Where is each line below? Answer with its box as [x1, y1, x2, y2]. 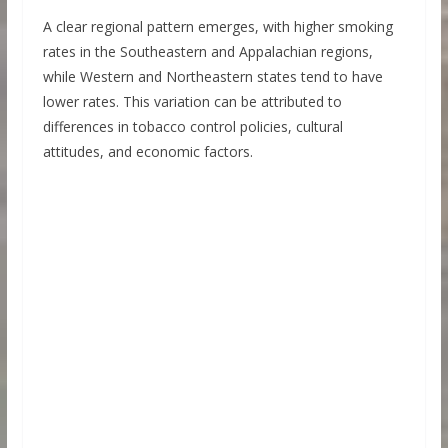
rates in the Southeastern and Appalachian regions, [42, 42, 373, 62]
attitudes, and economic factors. [42, 142, 253, 162]
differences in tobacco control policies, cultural [42, 117, 343, 137]
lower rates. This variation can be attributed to [42, 92, 342, 112]
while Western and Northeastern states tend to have [42, 67, 383, 87]
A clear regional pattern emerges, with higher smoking [42, 17, 393, 37]
